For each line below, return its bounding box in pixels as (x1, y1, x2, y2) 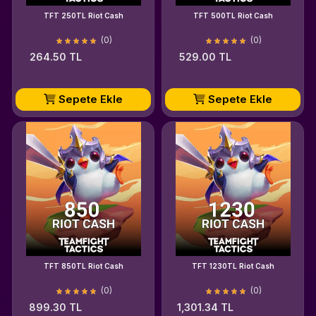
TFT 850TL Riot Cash (43, 262, 123, 270)
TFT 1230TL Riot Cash (191, 262, 274, 270)
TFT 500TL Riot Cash (193, 11, 273, 20)
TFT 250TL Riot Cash (43, 11, 123, 20)
